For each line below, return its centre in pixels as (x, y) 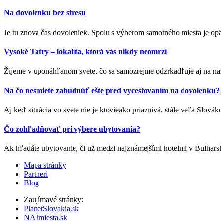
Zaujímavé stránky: (54, 200)
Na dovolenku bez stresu (45, 13)
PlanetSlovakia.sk (51, 209)
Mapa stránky (45, 165)
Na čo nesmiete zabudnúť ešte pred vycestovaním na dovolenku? (112, 90)
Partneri (36, 174)
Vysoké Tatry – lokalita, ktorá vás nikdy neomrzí (85, 51)
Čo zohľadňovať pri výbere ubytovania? (72, 129)
